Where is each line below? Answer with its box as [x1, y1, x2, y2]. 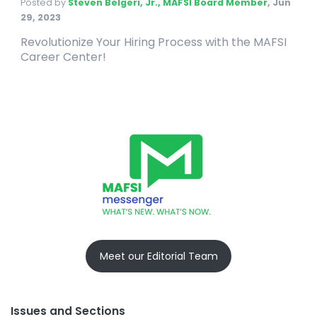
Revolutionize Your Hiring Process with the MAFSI [21, 34, 287, 51]
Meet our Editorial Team [99, 248, 218, 263]
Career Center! [21, 49, 106, 66]
